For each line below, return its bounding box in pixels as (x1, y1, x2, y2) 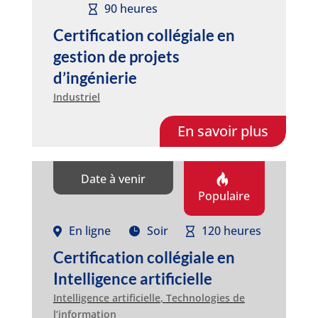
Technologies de (165, 290, 245, 305)
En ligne (68, 223, 111, 239)
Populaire (198, 187, 251, 204)
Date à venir (80, 170, 146, 187)
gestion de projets (53, 46, 180, 66)
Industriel (53, 89, 100, 104)
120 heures (201, 223, 261, 239)
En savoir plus (177, 121, 269, 141)
